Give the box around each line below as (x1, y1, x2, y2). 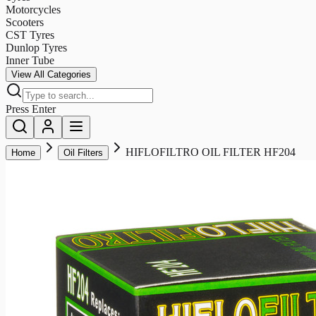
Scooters (6, 16, 44, 28)
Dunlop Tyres (6, 41, 67, 54)
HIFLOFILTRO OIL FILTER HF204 (126, 145, 296, 158)
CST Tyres (6, 28, 54, 41)
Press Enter (6, 102, 56, 115)
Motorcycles (6, 3, 61, 16)
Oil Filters (63, 147, 103, 158)
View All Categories (11, 68, 91, 80)
